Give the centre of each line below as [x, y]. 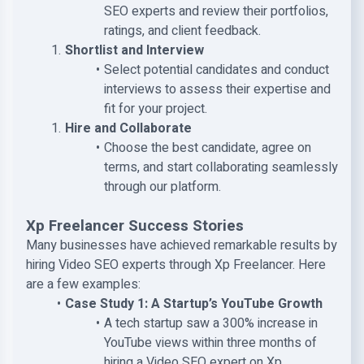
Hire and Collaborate [128, 128]
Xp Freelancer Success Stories [135, 226]
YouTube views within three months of [210, 343]
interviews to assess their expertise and [217, 89]
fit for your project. [156, 109]
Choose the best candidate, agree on [207, 148]
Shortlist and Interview [134, 50]
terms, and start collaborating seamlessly [221, 167]
